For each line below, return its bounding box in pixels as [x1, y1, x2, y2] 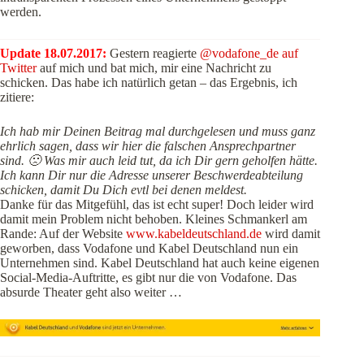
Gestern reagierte [106, 45, 200, 60]
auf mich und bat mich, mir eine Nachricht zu [40, 60, 271, 75]
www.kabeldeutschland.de [126, 226, 262, 240]
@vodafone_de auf [200, 45, 298, 60]
